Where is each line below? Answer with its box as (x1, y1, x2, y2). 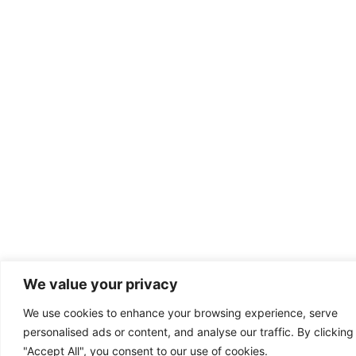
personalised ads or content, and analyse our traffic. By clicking (23, 324, 354, 339)
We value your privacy (23, 275, 178, 292)
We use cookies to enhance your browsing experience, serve (23, 305, 338, 319)
